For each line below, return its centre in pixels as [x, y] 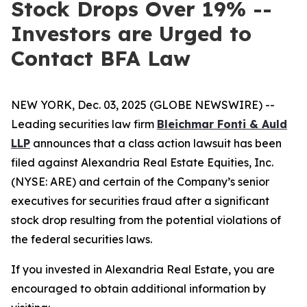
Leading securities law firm [84, 124]
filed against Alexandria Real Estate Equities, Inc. [142, 162]
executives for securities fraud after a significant [140, 201]
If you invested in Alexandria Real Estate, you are [143, 269]
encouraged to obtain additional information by [138, 288]
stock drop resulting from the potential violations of [146, 220]
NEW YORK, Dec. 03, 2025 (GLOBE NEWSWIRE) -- [143, 105]
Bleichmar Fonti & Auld [222, 124]
